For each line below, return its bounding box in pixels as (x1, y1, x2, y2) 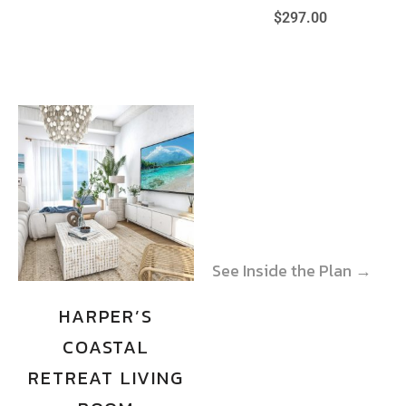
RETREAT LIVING (28, 364, 184, 391)
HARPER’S (59, 303, 153, 330)
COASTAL (63, 333, 150, 361)
